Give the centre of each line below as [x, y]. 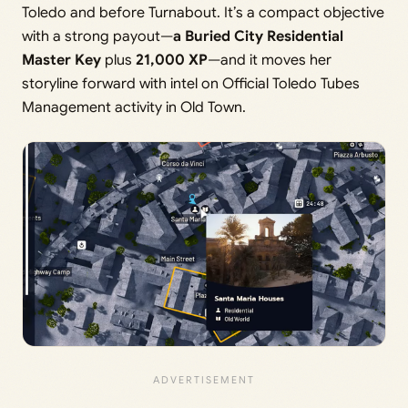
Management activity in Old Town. [134, 107]
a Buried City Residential [258, 36]
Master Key [61, 60]
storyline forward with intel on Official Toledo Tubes [191, 83]
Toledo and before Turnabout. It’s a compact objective [203, 12]
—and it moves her [270, 60]
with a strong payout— [97, 36]
